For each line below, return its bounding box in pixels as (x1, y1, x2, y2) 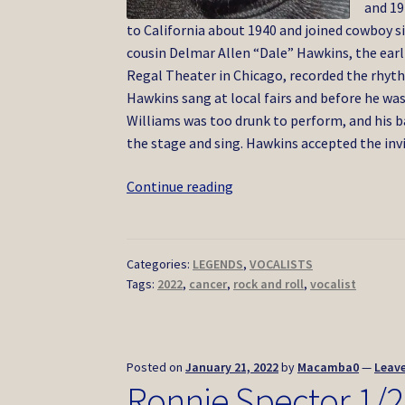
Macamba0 (297, 359, 360, 376)
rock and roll (233, 276, 305, 293)
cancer (189, 276, 228, 293)
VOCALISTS (250, 256, 314, 273)
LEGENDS (193, 256, 244, 273)
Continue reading (127, 177, 234, 196)
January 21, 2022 (185, 359, 279, 376)
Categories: (127, 256, 193, 273)
